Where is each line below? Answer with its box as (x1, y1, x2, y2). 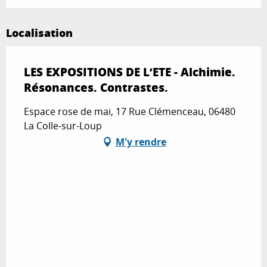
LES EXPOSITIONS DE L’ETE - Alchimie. (24, 64, 235, 80)
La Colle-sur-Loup (24, 119, 102, 133)
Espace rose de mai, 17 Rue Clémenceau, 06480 (24, 105, 235, 119)
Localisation (6, 25, 73, 41)
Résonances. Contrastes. (24, 79, 168, 96)
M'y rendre (115, 135, 166, 149)
